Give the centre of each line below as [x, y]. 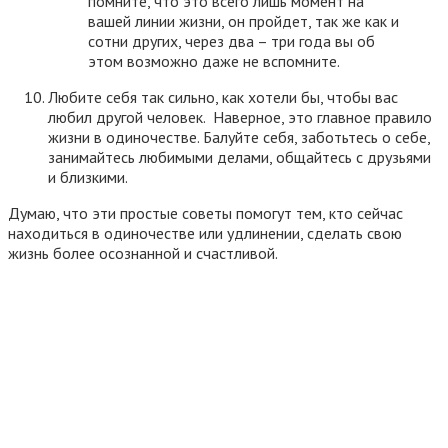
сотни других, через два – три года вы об [231, 41]
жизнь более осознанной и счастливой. [143, 253]
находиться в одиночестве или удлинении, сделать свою [205, 233]
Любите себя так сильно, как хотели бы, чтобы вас [223, 97]
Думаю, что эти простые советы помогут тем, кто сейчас [205, 213]
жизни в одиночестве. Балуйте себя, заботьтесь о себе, [239, 137]
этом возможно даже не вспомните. [214, 61]
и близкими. [88, 177]
